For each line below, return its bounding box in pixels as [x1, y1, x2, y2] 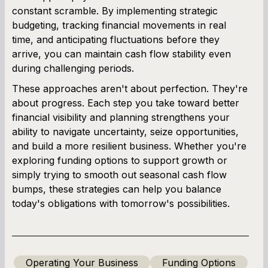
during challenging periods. [12, 62, 134, 74]
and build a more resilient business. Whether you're [12, 139, 246, 152]
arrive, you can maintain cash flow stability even [12, 47, 231, 60]
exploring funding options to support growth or [12, 154, 227, 166]
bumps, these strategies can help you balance [12, 182, 221, 195]
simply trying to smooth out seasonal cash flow [12, 168, 227, 181]
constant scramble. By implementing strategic [12, 4, 218, 17]
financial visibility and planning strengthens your [12, 111, 230, 123]
